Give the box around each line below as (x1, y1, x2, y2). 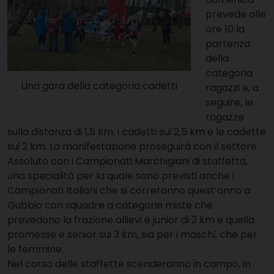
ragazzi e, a (206, 80, 259, 95)
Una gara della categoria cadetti (21, 78, 177, 93)
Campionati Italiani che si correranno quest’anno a (7, 183, 250, 198)
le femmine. (7, 242, 64, 256)
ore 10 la (206, 21, 245, 36)
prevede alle (206, 7, 266, 21)
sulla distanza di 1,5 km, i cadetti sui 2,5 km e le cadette (7, 124, 266, 139)
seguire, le (206, 95, 253, 109)
